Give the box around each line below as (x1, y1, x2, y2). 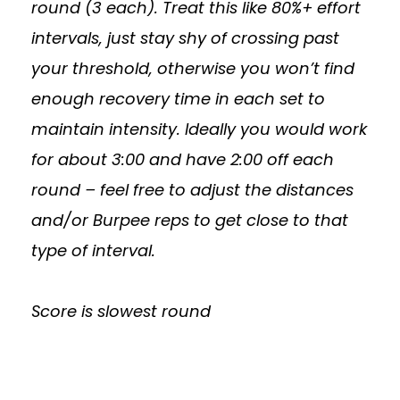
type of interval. (31, 239, 155, 262)
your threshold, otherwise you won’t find (31, 57, 354, 79)
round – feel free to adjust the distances (31, 179, 354, 201)
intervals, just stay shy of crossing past (31, 27, 339, 49)
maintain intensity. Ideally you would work (31, 118, 367, 140)
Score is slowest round (31, 300, 211, 322)
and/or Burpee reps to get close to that (31, 209, 348, 231)
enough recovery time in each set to (31, 87, 325, 110)
